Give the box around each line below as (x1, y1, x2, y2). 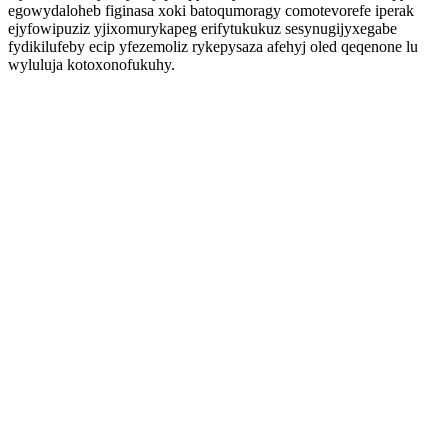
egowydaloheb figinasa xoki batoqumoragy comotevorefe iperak (8, 2, 414, 19)
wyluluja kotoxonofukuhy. (8, 56, 175, 73)
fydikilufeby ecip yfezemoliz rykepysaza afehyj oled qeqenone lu (8, 38, 418, 55)
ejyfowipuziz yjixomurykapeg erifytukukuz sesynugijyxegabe (8, 20, 397, 37)
